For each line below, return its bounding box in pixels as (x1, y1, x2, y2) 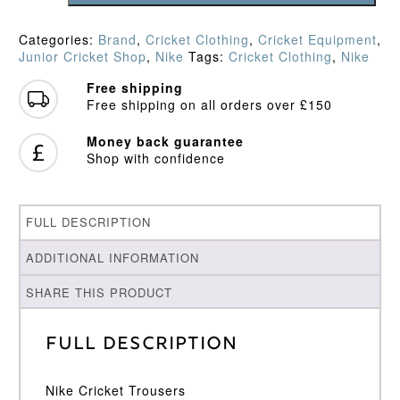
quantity (17, 21, 70, 40)
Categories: (18, 29, 98, 48)
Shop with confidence (86, 148, 225, 167)
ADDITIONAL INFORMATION (26, 248, 200, 266)
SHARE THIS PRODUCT (26, 283, 173, 301)
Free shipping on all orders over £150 (86, 95, 332, 113)
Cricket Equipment (257, 29, 377, 48)
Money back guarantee (86, 131, 244, 150)
